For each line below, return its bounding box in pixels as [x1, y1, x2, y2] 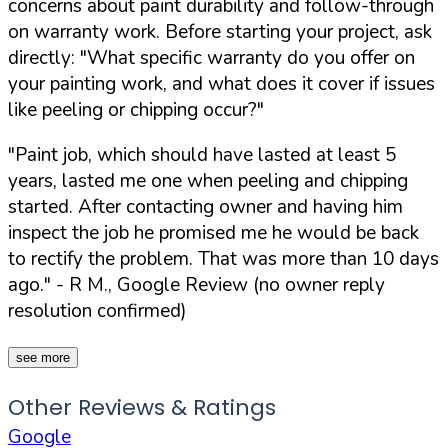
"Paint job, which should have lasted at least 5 [8, 141, 396, 168]
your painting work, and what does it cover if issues [8, 70, 435, 97]
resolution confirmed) [8, 297, 187, 324]
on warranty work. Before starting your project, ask [8, 18, 432, 45]
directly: [8, 44, 80, 71]
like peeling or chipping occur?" [8, 96, 264, 123]
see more [16, 349, 70, 365]
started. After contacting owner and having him [8, 193, 403, 220]
